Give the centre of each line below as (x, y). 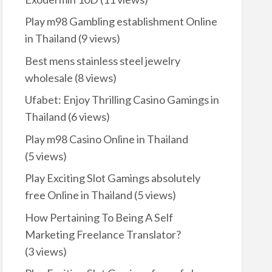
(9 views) (98, 39)
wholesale (49, 77)
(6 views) (88, 117)
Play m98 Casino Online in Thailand (106, 139)
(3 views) (46, 251)
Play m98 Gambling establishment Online (121, 22)
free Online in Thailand (78, 195)
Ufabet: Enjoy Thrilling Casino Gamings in (122, 100)
